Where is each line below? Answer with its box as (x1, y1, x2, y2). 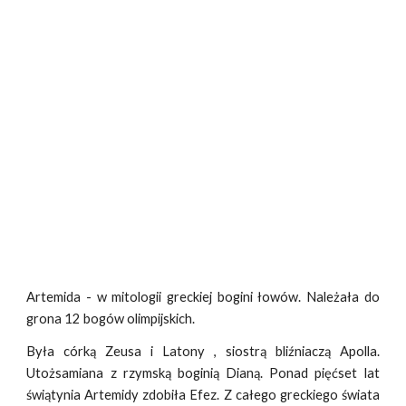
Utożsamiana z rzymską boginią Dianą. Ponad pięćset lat (26, 365, 380, 382)
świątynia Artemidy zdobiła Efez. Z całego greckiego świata (26, 387, 380, 403)
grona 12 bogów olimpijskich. (26, 311, 196, 327)
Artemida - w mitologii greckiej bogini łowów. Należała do (26, 289, 380, 305)
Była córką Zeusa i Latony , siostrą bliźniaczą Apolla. (26, 343, 380, 360)
